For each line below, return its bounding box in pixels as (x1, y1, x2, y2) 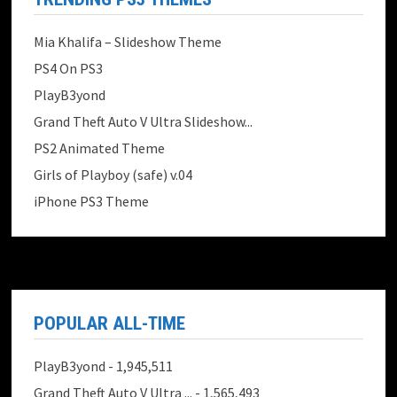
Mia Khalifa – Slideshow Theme (34, 33, 222, 51)
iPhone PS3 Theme (34, 192, 150, 211)
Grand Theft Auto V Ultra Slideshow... (34, 113, 253, 131)
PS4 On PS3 (34, 59, 104, 78)
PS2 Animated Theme (34, 139, 166, 158)
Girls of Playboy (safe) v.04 (34, 166, 193, 184)
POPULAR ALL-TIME (34, 313, 186, 335)
